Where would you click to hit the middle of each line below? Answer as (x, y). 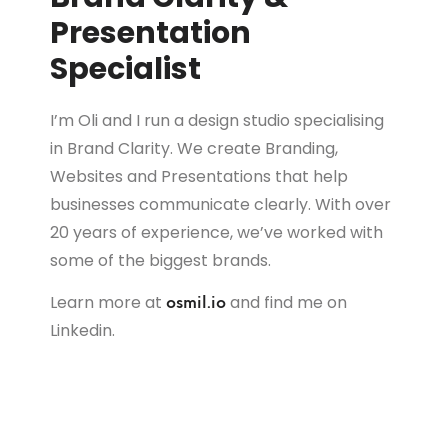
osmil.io (196, 302)
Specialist (125, 69)
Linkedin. (82, 330)
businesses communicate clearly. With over (220, 205)
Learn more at (108, 302)
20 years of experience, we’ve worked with (216, 233)
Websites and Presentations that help (199, 177)
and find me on (286, 302)
